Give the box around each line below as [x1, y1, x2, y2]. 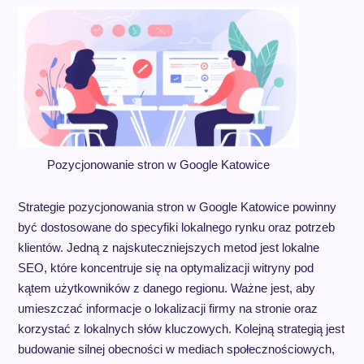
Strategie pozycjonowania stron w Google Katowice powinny [17, 200, 336, 214]
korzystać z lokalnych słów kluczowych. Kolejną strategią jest [17, 322, 344, 336]
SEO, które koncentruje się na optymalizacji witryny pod [17, 261, 314, 275]
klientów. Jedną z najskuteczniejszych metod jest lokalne [17, 240, 319, 255]
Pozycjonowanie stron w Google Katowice [46, 158, 270, 172]
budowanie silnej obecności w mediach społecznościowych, [17, 342, 335, 357]
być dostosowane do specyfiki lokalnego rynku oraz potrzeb [17, 220, 335, 235]
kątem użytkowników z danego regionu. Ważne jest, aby [17, 281, 315, 296]
